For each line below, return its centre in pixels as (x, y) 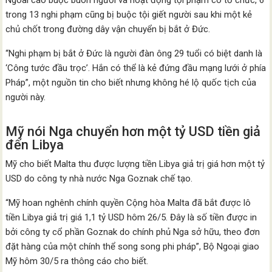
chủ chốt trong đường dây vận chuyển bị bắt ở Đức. (108, 29)
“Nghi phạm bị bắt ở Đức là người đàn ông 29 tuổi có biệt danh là (134, 53)
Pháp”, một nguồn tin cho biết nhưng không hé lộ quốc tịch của (131, 83)
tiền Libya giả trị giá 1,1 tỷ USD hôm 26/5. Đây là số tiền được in (131, 217)
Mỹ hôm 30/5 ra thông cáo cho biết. (77, 261)
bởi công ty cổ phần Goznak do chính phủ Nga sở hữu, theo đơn (133, 232)
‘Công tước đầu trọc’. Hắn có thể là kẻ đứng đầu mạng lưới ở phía (136, 68)
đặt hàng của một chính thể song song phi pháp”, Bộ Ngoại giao (133, 246)
